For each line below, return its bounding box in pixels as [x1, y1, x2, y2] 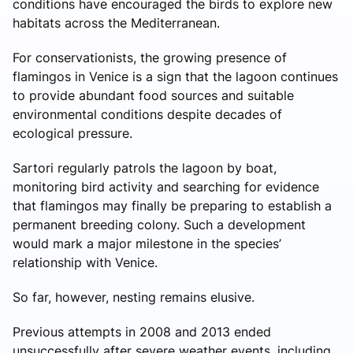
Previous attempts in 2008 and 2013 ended [13, 323, 271, 340]
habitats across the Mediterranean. [13, 14, 220, 31]
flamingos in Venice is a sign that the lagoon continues [13, 68, 338, 84]
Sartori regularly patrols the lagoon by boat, [13, 159, 277, 176]
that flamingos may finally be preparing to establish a [13, 197, 332, 214]
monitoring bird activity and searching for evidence [13, 178, 319, 195]
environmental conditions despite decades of [13, 106, 282, 122]
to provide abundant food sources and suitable [13, 87, 294, 103]
